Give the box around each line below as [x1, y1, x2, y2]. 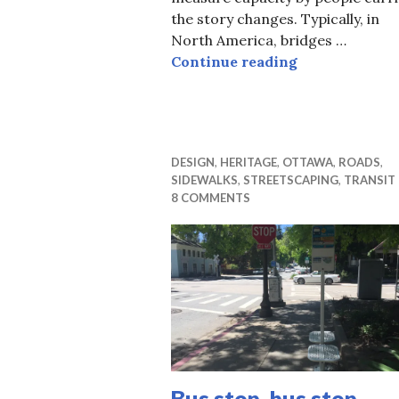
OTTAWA [282, 154, 333, 169]
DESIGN [171, 154, 215, 169]
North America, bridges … [171, 30, 346, 49]
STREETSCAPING [243, 172, 338, 187]
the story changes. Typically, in [171, 9, 379, 28]
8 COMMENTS [171, 190, 250, 205]
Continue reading [171, 52, 297, 70]
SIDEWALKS [171, 172, 238, 187]
